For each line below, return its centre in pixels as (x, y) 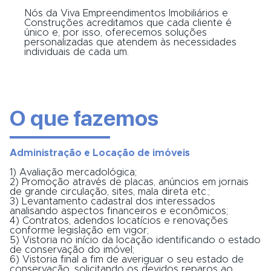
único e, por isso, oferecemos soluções (116, 32)
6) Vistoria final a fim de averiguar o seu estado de (127, 259)
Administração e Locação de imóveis (100, 153)
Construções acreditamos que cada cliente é (128, 23)
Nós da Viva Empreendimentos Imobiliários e (126, 13)
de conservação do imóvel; (72, 250)
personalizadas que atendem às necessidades (130, 42)
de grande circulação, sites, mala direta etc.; (110, 191)
